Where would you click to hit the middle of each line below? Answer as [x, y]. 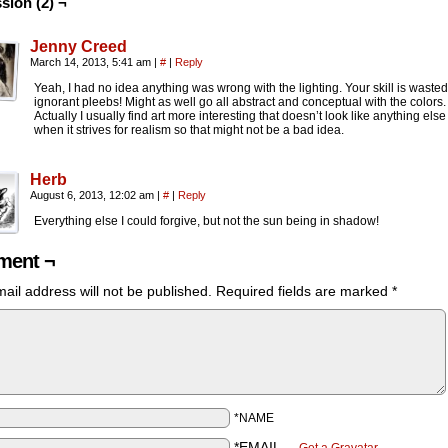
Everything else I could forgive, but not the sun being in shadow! [206, 221]
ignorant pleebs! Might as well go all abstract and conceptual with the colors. [240, 102]
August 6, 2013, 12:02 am [93, 195]
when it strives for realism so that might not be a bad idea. [189, 130]
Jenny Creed [78, 46]
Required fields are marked [304, 291]
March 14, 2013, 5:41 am [92, 62]
